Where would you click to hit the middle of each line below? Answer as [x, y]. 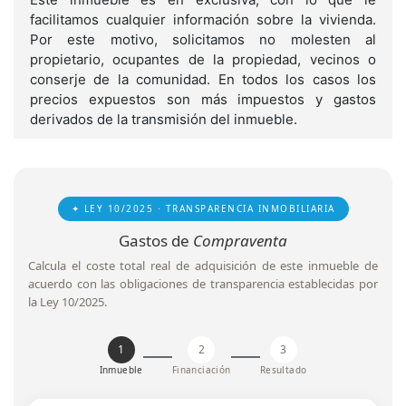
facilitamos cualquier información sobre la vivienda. [203, 19]
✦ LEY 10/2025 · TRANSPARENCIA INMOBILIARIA [203, 208]
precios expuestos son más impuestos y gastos [203, 99]
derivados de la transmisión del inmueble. [164, 119]
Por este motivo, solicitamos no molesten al [203, 39]
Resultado [283, 370]
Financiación [201, 370]
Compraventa [240, 241]
